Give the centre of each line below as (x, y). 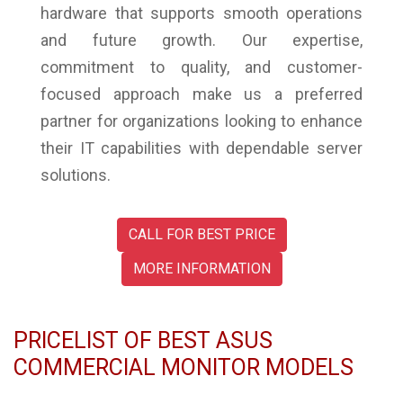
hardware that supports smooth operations (201, 13)
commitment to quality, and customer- (201, 67)
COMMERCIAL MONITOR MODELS (184, 367)
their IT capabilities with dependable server (201, 148)
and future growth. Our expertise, (201, 40)
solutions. (76, 175)
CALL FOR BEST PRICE (201, 234)
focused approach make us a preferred (201, 94)
